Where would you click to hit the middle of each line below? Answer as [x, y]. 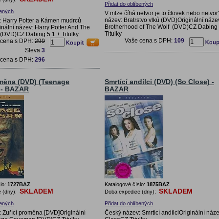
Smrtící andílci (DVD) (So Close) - [159, 82]
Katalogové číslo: [126, 184]
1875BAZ [158, 184]
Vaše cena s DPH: [149, 40]
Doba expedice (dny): [131, 191]
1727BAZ [19, 184]
